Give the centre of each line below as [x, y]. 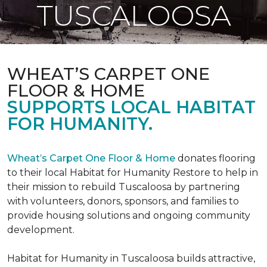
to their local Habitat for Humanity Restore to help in [133, 173]
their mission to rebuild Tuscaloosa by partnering [124, 187]
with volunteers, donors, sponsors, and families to [123, 201]
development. [41, 230]
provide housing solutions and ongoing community [129, 215]
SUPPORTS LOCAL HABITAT [131, 107]
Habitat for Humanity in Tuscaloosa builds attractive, [131, 258]
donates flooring [215, 158]
